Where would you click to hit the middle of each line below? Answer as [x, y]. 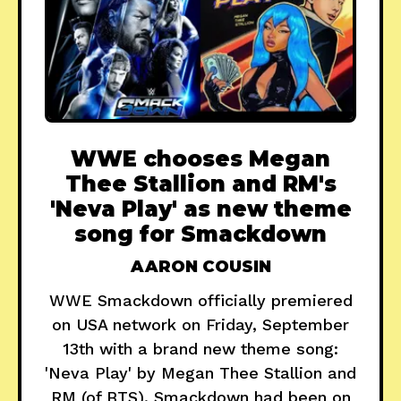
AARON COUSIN [200, 266]
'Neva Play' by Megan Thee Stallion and [200, 372]
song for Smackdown [200, 234]
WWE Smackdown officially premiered [200, 300]
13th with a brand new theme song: [200, 348]
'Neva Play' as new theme [200, 209]
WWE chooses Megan [200, 158]
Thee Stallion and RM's [200, 183]
